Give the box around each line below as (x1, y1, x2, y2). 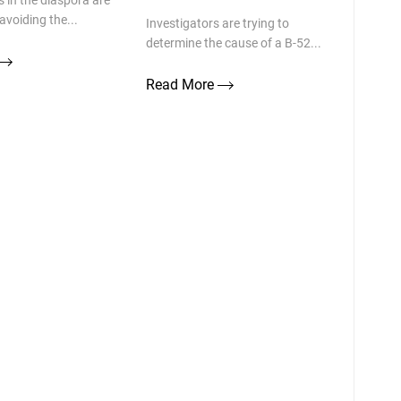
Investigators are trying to (145, 16, 289, 30)
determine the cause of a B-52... (145, 36, 321, 50)
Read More (145, 76, 218, 93)
